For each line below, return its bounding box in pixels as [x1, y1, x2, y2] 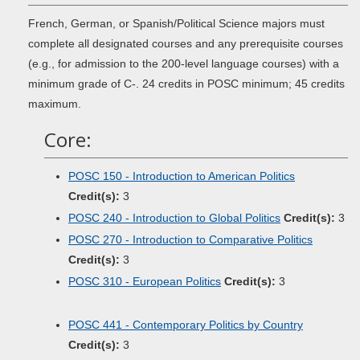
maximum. [28, 97, 81, 110]
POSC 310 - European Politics [68, 275, 221, 288]
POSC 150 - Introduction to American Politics [68, 170, 295, 182]
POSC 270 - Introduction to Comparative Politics [68, 233, 313, 246]
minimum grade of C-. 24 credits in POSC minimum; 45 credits [28, 77, 345, 90]
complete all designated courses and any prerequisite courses [28, 37, 343, 50]
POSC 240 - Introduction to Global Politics [68, 211, 280, 224]
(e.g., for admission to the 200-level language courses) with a [28, 57, 339, 70]
